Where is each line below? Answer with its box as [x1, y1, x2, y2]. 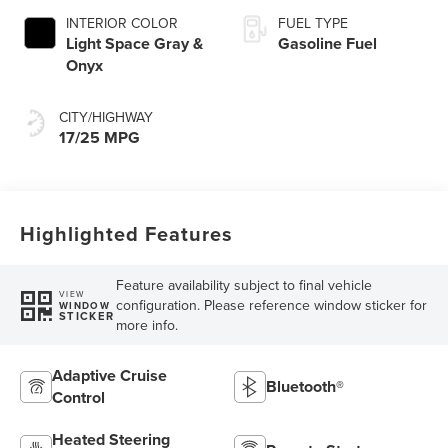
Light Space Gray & [66, 32, 204, 56]
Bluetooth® [266, 375, 344, 399]
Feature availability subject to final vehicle [115, 275, 372, 296]
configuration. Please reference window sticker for [115, 295, 427, 316]
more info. [115, 315, 178, 336]
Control [52, 386, 106, 410]
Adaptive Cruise [52, 364, 168, 388]
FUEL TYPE [278, 13, 348, 34]
